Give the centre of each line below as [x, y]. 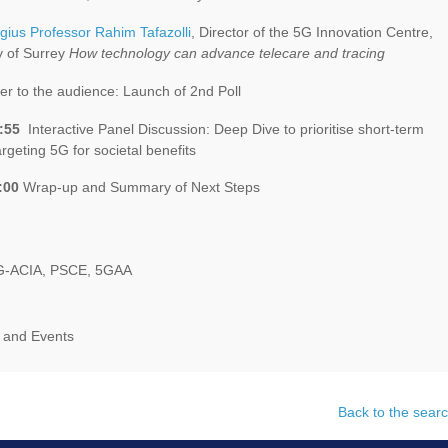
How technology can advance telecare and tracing [227, 52]
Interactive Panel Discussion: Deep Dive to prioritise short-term [222, 128]
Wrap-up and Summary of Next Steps [139, 187]
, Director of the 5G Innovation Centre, [312, 31]
